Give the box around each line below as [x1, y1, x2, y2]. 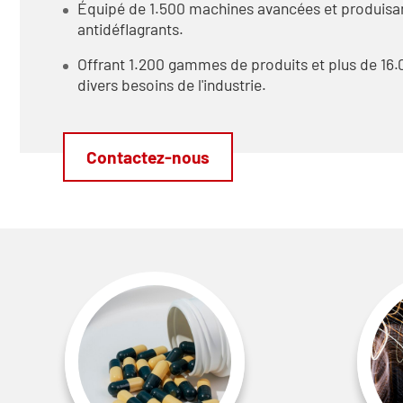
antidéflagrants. [77, 18, 184, 39]
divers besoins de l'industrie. [77, 74, 266, 94]
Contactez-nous [86, 146, 210, 167]
